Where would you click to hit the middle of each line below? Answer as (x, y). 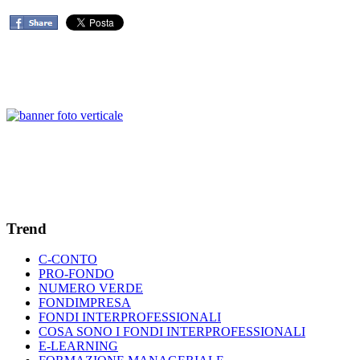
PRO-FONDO (76, 274)
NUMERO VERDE (91, 288)
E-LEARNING (78, 346)
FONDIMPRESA (85, 303)
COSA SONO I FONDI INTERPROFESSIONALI (172, 332)
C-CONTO (68, 260)
